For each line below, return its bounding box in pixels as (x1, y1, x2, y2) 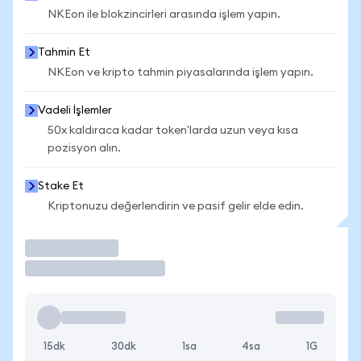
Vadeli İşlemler (38, 105, 112, 116)
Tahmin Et (38, 47, 90, 58)
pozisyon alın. (48, 143, 121, 154)
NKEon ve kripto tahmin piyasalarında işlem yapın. (48, 67, 313, 78)
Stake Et (38, 180, 84, 192)
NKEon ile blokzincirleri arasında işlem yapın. (48, 9, 280, 20)
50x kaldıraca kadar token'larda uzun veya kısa (48, 125, 298, 136)
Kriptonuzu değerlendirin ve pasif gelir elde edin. (48, 201, 304, 212)
